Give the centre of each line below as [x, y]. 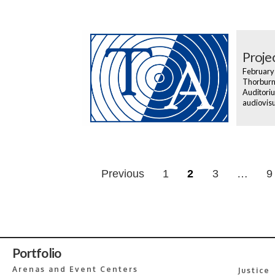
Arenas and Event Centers [75, 269]
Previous [123, 173]
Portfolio [37, 253]
